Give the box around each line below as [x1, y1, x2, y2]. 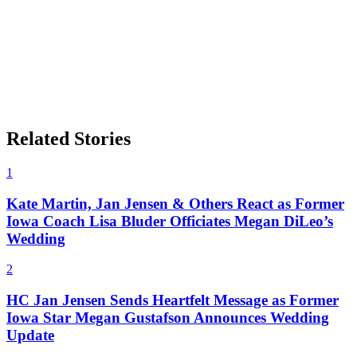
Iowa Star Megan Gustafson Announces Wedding [6, 309, 329, 327]
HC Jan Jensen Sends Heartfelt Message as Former [6, 292, 339, 309]
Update [6, 327, 54, 344]
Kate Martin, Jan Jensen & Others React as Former [6, 194, 344, 212]
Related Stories [6, 128, 131, 150]
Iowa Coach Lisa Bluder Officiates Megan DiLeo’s [6, 212, 333, 229]
